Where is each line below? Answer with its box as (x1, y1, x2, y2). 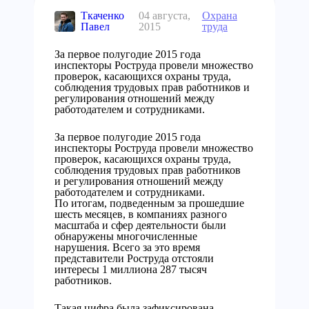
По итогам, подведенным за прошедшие (54, 197, 244, 209)
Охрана (201, 10, 237, 21)
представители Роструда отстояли (54, 252, 214, 264)
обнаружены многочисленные (54, 230, 197, 242)
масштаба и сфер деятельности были (54, 219, 226, 231)
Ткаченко (81, 10, 124, 21)
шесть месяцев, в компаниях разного (54, 208, 227, 220)
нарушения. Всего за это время (54, 241, 200, 253)
